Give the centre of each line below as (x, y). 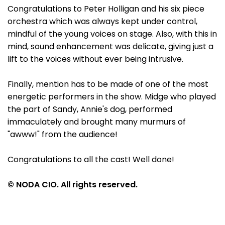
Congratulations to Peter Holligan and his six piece (106, 9)
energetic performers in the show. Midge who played (112, 97)
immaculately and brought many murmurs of (97, 122)
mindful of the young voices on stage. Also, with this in (112, 34)
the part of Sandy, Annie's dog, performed (90, 109)
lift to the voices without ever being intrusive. (95, 59)
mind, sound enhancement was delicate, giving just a (110, 46)
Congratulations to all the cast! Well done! (91, 159)
